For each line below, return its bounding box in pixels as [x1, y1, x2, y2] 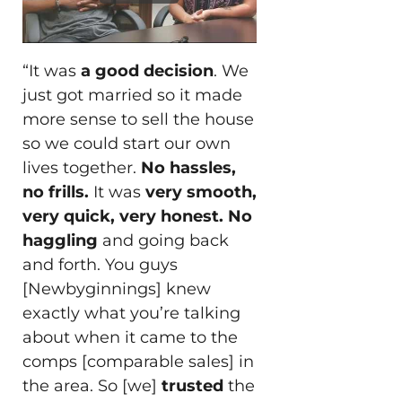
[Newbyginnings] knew [22, 278, 211, 299]
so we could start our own [22, 133, 231, 153]
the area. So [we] [22, 375, 162, 396]
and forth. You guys [22, 254, 178, 275]
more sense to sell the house [22, 109, 254, 129]
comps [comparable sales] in [22, 351, 254, 371]
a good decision [80, 60, 214, 81]
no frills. [22, 181, 93, 202]
